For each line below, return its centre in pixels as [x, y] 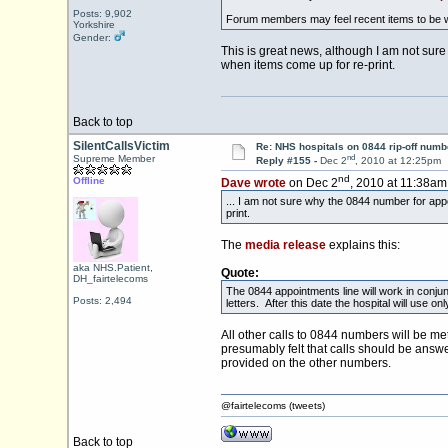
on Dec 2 [311, 183]
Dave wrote [253, 183]
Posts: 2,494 [102, 300]
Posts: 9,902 [102, 13]
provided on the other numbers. [305, 363]
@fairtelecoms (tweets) [272, 405]
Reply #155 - [287, 161]
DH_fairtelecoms [110, 278]
